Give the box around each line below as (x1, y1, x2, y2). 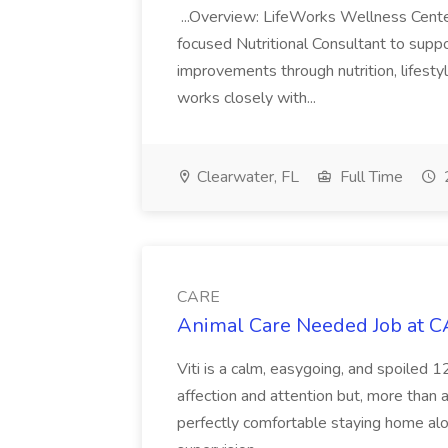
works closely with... (177, 87, 320, 109)
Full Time (336, 166, 403, 188)
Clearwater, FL (193, 166, 299, 188)
